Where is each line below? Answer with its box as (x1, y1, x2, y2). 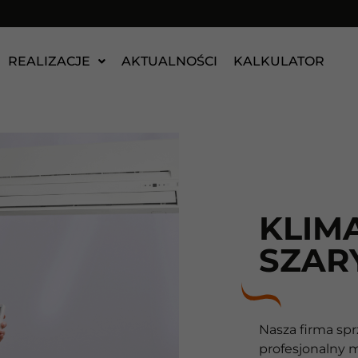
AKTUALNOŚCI (121, 54, 217, 69)
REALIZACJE (7, 54, 90, 69)
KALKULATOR (233, 54, 324, 69)
